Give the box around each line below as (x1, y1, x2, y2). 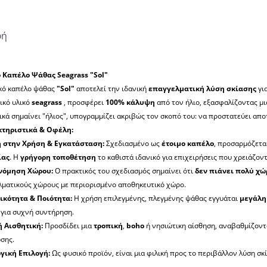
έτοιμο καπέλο (162, 138, 214, 149)
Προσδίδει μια (43, 221, 94, 231)
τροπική (94, 221, 123, 231)
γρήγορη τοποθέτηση (20, 152, 96, 163)
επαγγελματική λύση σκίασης (148, 83, 256, 94)
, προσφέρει (62, 97, 105, 108)
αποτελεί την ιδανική (74, 83, 148, 94)
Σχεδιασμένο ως (104, 138, 162, 149)
